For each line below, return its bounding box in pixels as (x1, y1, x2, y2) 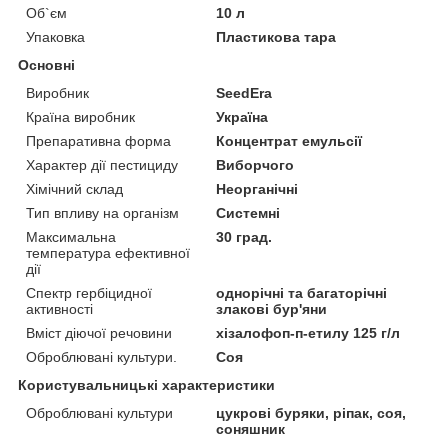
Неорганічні (216, 180, 299, 197)
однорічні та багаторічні (216, 284, 388, 301)
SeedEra (216, 84, 273, 101)
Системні (216, 204, 281, 221)
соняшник (216, 420, 286, 437)
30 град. (216, 228, 273, 245)
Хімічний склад (26, 180, 123, 197)
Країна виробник (26, 108, 135, 125)
